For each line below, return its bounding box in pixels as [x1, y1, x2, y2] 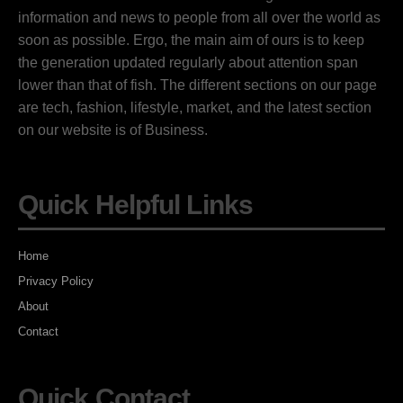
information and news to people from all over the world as [18, 9, 381, 25]
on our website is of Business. [18, 121, 208, 138]
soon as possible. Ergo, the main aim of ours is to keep [18, 31, 364, 48]
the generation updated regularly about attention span [18, 54, 358, 70]
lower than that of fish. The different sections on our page [18, 76, 377, 93]
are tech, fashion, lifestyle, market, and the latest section [18, 99, 372, 115]
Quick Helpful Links [18, 189, 253, 219]
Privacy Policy [18, 273, 94, 288]
